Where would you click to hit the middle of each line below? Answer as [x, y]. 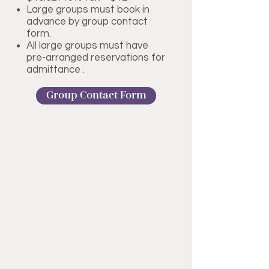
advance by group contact [87, 21]
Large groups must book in [88, 9]
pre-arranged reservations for [96, 57]
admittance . [56, 69]
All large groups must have [87, 45]
